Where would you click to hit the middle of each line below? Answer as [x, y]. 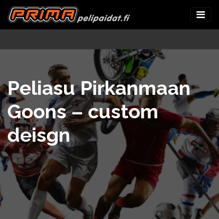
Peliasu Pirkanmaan [99, 88]
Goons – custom [83, 111]
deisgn [39, 135]
